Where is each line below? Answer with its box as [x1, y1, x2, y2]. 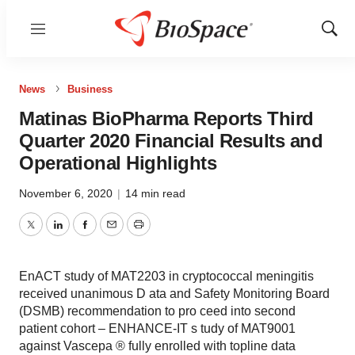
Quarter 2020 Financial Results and [19, 130, 323, 151]
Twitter [29, 227, 67, 241]
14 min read [125, 187, 185, 200]
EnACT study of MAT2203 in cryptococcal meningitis [19, 269, 314, 283]
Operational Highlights [19, 152, 216, 174]
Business [67, 83, 113, 95]
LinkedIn [56, 227, 105, 241]
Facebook [83, 227, 140, 241]
